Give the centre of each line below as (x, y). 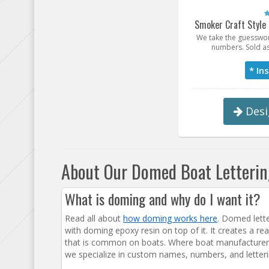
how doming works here (170, 218)
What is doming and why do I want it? (163, 199)
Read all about (94, 218)
